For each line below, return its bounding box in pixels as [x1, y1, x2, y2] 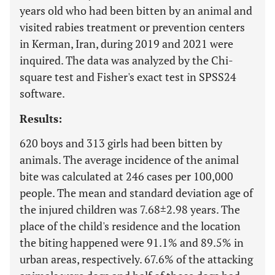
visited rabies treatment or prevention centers [20, 20, 245, 34]
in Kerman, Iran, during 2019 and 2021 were [20, 36, 233, 51]
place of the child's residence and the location [20, 219, 241, 233]
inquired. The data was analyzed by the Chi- [20, 53, 233, 68]
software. [20, 86, 65, 101]
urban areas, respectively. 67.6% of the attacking [20, 252, 253, 266]
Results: [20, 111, 62, 126]
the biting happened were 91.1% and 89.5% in [20, 235, 244, 250]
